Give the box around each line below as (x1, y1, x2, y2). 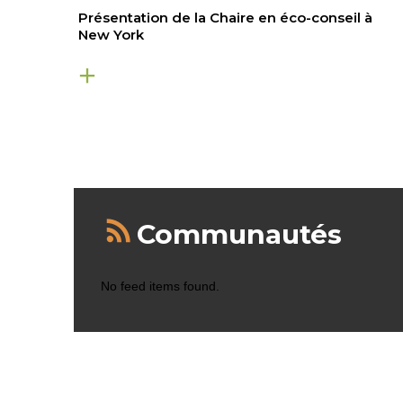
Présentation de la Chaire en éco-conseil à (77, 9, 372, 27)
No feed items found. (101, 279, 219, 294)
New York (77, 26, 144, 44)
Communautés (137, 218, 342, 252)
